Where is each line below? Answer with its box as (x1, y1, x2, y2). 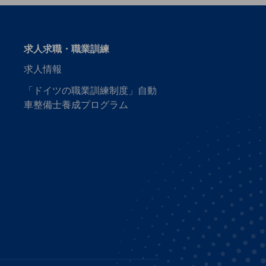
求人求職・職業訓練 (24, 43, 109, 55)
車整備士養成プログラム (24, 99, 128, 111)
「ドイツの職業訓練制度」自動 (24, 84, 157, 97)
